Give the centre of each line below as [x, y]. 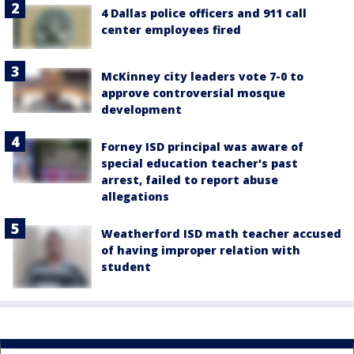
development [141, 110]
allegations [135, 197]
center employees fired [171, 30]
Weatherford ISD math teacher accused [221, 234]
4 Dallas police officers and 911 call [204, 13]
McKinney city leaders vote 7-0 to [202, 77]
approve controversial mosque [193, 93]
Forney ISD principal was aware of [202, 147]
